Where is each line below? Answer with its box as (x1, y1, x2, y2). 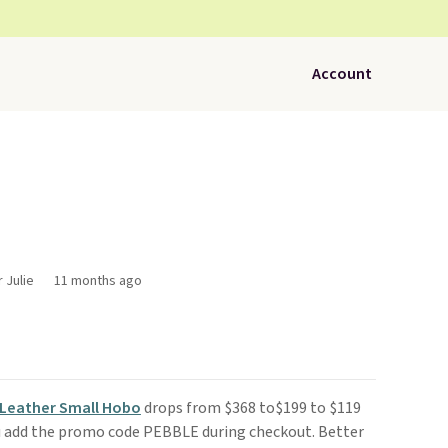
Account (312, 63, 372, 85)
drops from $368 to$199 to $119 (140, 397, 361, 419)
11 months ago (53, 271, 142, 291)
